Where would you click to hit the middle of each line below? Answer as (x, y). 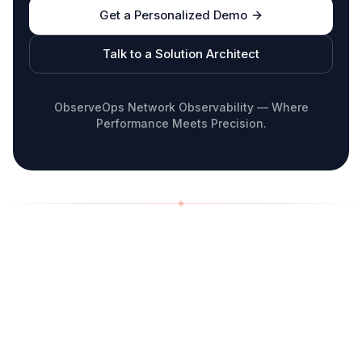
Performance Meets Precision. (181, 124)
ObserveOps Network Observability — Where (181, 107)
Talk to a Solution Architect (181, 54)
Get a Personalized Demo (173, 15)
